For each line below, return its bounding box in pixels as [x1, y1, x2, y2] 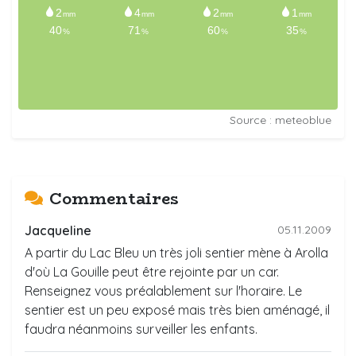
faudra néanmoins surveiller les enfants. [25, 320, 257, 337]
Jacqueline [25, 222, 91, 238]
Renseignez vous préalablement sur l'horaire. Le [25, 282, 302, 299]
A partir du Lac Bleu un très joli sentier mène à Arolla [25, 244, 328, 261]
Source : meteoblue [230, 112, 331, 127]
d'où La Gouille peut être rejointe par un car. [25, 263, 279, 280]
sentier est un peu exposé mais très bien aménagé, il [25, 301, 330, 318]
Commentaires [48, 185, 179, 211]
